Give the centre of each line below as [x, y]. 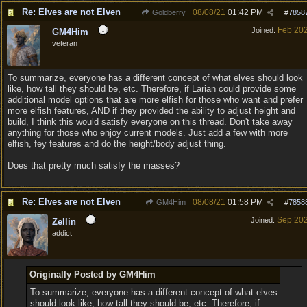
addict [62, 233]
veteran [65, 43]
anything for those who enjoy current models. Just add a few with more [148, 133]
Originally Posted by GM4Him [92, 274]
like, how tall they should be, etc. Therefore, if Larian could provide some [152, 89]
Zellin [64, 222]
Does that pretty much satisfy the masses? [94, 165]
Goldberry [168, 12]
